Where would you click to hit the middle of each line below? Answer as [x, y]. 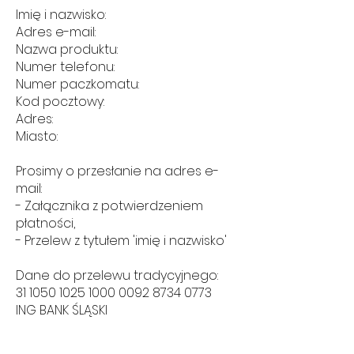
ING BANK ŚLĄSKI [62, 311]
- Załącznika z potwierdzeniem [109, 206]
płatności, [45, 224]
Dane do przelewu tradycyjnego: [117, 276]
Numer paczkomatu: [77, 85]
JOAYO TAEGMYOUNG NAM [94, 328]
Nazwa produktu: [67, 50]
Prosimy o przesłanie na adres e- [117, 171]
